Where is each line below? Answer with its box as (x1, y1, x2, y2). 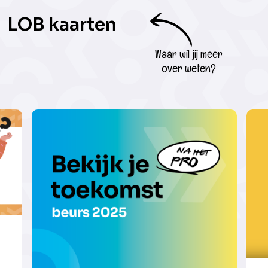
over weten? (162, 61, 216, 76)
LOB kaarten (7, 13, 117, 36)
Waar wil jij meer (155, 47, 223, 62)
